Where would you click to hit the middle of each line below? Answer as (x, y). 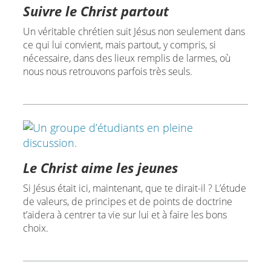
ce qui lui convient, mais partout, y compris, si (119, 44)
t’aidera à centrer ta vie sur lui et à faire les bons (125, 214)
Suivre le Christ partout (96, 11)
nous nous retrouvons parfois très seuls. (107, 71)
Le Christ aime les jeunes (100, 167)
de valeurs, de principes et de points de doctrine (127, 201)
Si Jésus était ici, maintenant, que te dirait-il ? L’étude (134, 188)
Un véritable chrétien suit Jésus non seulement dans (134, 31)
